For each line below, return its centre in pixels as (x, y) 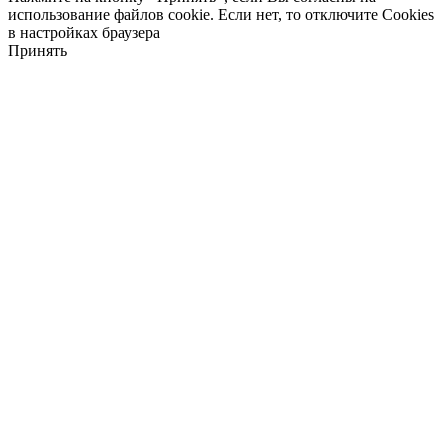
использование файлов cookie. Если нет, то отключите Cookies (221, 15)
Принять (37, 51)
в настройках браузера (84, 33)
